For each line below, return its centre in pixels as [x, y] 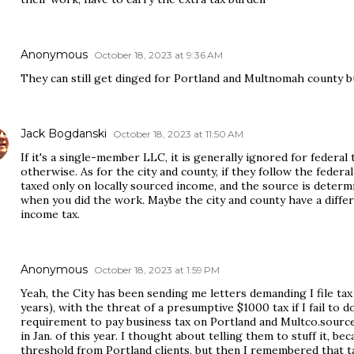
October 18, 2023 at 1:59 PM [157, 270]
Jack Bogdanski [64, 134]
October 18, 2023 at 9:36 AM [158, 55]
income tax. [50, 214]
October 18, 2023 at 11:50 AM [178, 134]
